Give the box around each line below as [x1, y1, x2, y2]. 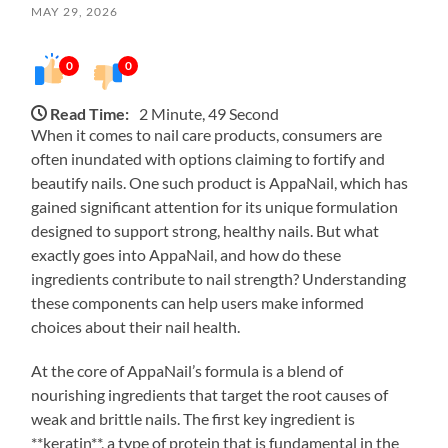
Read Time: [50, 103, 130, 123]
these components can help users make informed [31, 292, 365, 312]
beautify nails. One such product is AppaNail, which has [31, 172, 409, 192]
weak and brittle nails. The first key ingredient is [31, 408, 356, 428]
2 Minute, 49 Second [139, 103, 280, 123]
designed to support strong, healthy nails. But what [31, 220, 380, 240]
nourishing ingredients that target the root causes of [31, 384, 389, 404]
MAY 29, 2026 [31, 3, 119, 19]
